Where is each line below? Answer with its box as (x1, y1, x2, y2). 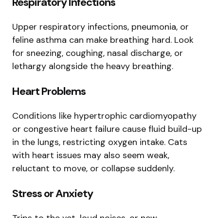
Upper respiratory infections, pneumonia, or (12, 20, 189, 33)
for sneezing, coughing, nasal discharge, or (12, 47, 183, 59)
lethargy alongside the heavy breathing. (12, 60, 173, 72)
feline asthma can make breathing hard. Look (12, 34, 194, 46)
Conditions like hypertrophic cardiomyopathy (12, 109, 197, 122)
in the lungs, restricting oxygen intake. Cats (12, 136, 187, 148)
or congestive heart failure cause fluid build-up (12, 123, 202, 135)
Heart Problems (12, 84, 86, 98)
